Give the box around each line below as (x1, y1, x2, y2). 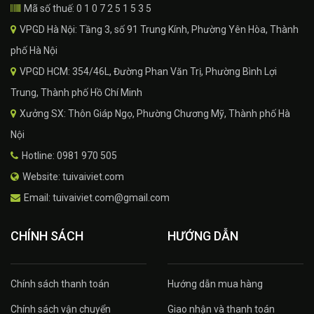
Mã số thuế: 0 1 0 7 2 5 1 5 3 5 (24, 2, 151, 14)
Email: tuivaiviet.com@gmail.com (24, 191, 170, 203)
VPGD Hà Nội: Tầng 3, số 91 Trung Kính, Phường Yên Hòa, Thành (20, 23, 299, 35)
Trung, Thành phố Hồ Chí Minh (11, 86, 142, 98)
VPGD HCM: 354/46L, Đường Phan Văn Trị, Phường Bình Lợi (20, 65, 277, 77)
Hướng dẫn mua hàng (168, 278, 263, 289)
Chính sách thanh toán (11, 278, 109, 289)
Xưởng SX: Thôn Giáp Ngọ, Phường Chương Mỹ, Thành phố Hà (20, 107, 290, 119)
